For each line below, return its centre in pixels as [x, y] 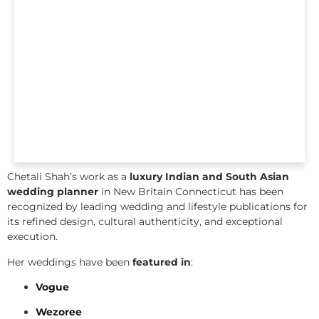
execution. [32, 237]
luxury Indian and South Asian [209, 177]
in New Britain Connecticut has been [191, 192]
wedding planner [53, 192]
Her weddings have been [70, 262]
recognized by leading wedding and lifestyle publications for [157, 207]
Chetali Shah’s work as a [68, 177]
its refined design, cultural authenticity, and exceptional [145, 222]
